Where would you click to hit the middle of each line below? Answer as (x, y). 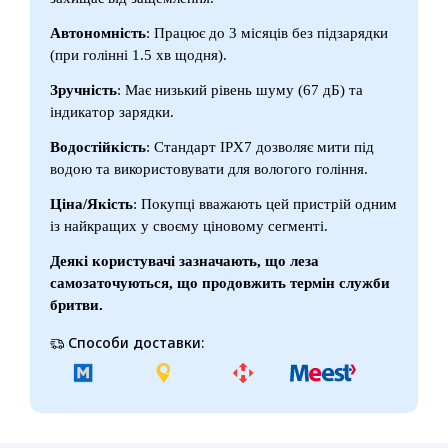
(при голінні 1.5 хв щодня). (138, 54)
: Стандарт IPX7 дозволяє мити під (260, 146)
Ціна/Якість (91, 203)
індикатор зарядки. (112, 111)
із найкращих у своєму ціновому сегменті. (189, 225)
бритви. (76, 304)
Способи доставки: (134, 342)
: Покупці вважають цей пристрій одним (265, 203)
